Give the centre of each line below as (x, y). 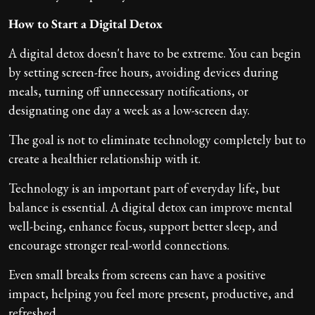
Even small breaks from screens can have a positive (137, 274)
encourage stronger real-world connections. (119, 245)
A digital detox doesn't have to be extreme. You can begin (155, 53)
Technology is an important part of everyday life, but (144, 188)
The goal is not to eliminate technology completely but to (157, 139)
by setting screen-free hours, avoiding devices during (143, 72)
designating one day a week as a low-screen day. (129, 110)
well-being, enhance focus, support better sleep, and (143, 226)
